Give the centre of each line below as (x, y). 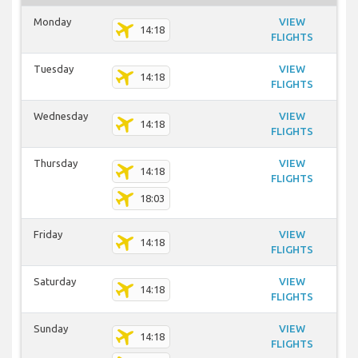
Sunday (51, 329)
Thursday (56, 163)
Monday (52, 22)
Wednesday (61, 116)
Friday (48, 235)
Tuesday (54, 69)
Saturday (55, 282)
